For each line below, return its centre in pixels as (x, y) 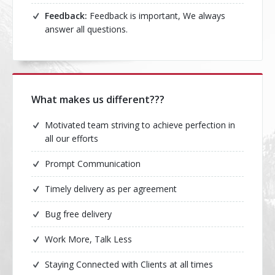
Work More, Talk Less (88, 239)
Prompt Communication (93, 164)
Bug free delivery (78, 214)
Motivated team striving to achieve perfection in (140, 125)
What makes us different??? (98, 99)
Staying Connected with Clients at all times (129, 264)
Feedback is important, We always (156, 16)
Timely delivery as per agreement (111, 189)
